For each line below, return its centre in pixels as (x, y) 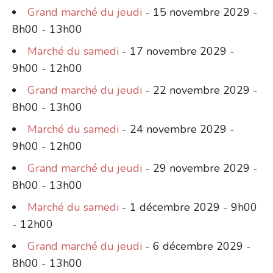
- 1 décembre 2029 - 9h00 (188, 207)
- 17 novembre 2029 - (177, 51)
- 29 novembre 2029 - (200, 168)
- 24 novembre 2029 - (177, 129)
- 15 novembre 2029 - (200, 12)
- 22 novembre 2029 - (200, 90)
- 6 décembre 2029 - (197, 246)
